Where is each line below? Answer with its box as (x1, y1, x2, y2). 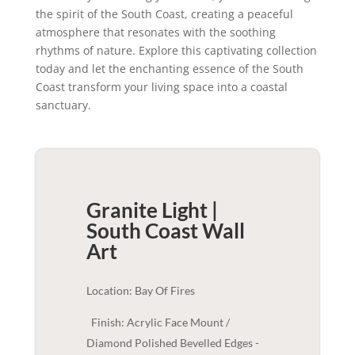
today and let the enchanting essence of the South (35, 61, 303, 76)
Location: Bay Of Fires (86, 284, 195, 297)
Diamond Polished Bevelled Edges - (86, 336, 259, 349)
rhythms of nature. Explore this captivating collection (35, 43, 317, 58)
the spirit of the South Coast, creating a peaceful (35, 6, 293, 21)
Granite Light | (86, 197, 218, 223)
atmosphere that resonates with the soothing (35, 25, 276, 40)
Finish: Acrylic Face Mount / (90, 315, 230, 329)
